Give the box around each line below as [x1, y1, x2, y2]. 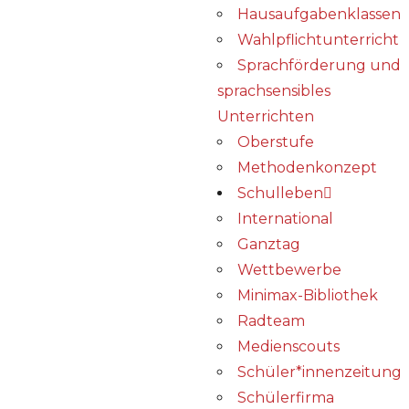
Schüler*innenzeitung [237, 363, 402, 381]
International [237, 210, 333, 227]
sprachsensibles [217, 82, 330, 100]
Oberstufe [237, 133, 314, 151]
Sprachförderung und [237, 57, 401, 74]
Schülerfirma [237, 389, 334, 406]
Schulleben [237, 184, 323, 202]
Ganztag [237, 236, 300, 253]
